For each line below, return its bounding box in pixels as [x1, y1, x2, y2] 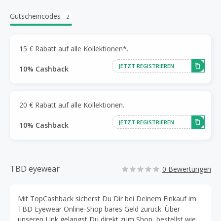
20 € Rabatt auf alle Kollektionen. [19, 100, 124, 110]
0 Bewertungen [162, 164, 211, 174]
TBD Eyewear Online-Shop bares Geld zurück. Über [18, 204, 180, 214]
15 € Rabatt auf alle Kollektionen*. [19, 43, 128, 53]
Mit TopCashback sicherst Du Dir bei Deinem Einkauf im [18, 194, 196, 203]
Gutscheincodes [10, 11, 61, 21]
